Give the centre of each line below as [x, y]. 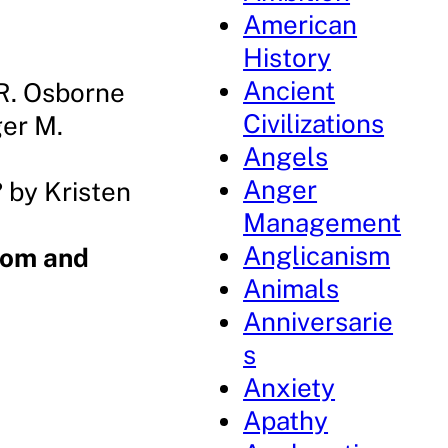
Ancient [289, 90]
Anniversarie [318, 321]
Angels [286, 156]
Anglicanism [317, 255]
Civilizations [314, 123]
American [300, 24]
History [287, 57]
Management [322, 222]
